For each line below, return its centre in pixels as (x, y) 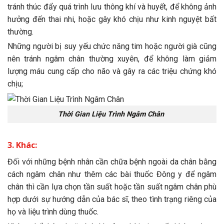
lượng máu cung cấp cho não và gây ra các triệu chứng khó (112, 71)
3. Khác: (22, 145)
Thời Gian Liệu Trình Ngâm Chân (111, 114)
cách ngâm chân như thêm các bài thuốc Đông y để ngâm (112, 174)
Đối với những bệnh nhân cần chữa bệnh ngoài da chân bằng (112, 161)
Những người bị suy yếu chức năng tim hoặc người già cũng (112, 46)
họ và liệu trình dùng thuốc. (53, 211)
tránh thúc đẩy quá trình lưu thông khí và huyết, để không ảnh (112, 6)
